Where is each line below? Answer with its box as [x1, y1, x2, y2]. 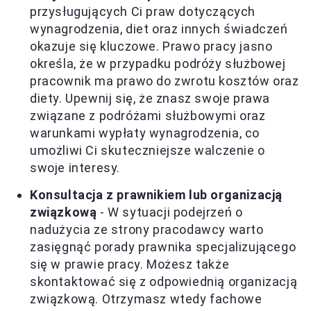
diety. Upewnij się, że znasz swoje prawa [30, 91, 271, 106]
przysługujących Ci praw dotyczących [30, 4, 256, 19]
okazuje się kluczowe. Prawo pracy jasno [30, 39, 273, 53]
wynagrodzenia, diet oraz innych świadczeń [30, 22, 288, 36]
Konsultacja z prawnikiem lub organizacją [30, 187, 283, 202]
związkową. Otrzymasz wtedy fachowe [30, 292, 262, 306]
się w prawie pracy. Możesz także [30, 257, 230, 271]
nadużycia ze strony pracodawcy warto [30, 222, 264, 237]
